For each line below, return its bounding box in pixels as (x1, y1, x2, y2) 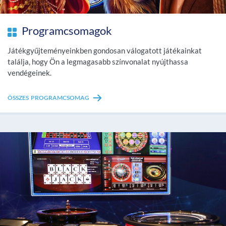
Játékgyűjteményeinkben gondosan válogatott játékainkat (8, 45, 202, 55)
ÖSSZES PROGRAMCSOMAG (8, 93, 89, 101)
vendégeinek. (8, 68, 51, 77)
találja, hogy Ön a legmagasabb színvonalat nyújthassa (8, 56, 188, 66)
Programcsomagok (22, 23, 112, 37)
